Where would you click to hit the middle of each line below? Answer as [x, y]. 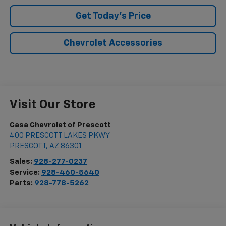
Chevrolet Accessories [113, 43]
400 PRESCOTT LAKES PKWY [60, 135]
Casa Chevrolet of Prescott [60, 125]
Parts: [22, 183]
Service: [25, 172]
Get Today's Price [113, 16]
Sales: [21, 161]
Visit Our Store [52, 105]
